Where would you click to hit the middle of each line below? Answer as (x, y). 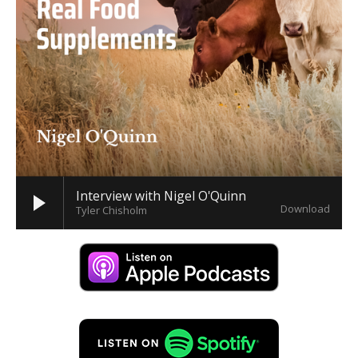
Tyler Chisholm (111, 210)
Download (305, 209)
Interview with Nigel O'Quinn (161, 196)
